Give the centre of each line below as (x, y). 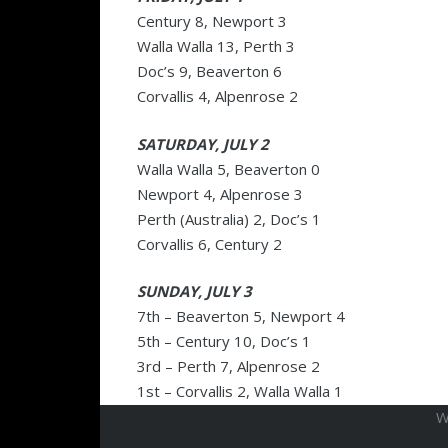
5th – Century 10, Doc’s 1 (224, 341)
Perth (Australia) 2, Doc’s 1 (229, 218)
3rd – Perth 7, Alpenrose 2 (228, 366)
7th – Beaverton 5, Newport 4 (241, 316)
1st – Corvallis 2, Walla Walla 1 (240, 391)
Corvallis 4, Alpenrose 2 (217, 96)
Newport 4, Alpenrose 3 (220, 193)
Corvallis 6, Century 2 (209, 243)
